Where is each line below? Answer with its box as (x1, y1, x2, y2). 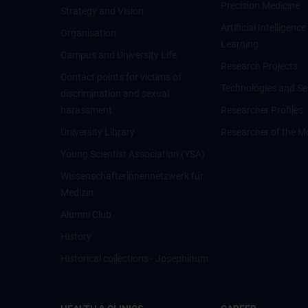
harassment (60, 104, 112, 115)
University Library (60, 126, 135, 137)
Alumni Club (60, 209, 111, 220)
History (60, 231, 91, 242)
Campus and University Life (60, 49, 177, 60)
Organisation (60, 27, 116, 38)
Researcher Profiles (221, 104, 304, 115)
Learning (221, 38, 259, 49)
